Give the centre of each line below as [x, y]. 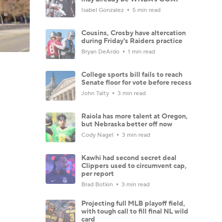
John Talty [96, 93]
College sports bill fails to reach [132, 75]
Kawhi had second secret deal [129, 158]
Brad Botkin [98, 184]
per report [98, 174]
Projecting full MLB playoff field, [133, 203]
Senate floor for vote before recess [137, 83]
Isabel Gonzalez [103, 10]
